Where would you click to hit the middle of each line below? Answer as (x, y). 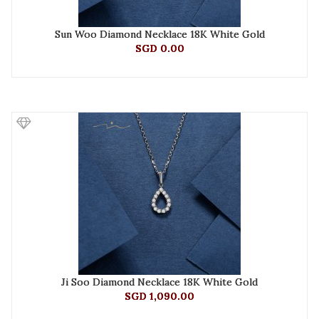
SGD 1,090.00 (159, 296)
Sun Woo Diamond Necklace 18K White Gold (159, 34)
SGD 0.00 (159, 48)
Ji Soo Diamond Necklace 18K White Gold (159, 282)
